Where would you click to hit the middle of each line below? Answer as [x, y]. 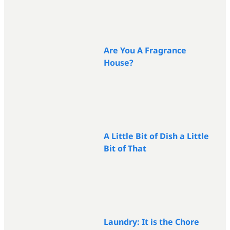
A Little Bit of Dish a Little [156, 136]
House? [119, 62]
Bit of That [125, 148]
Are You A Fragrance [145, 50]
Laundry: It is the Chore [151, 222]
